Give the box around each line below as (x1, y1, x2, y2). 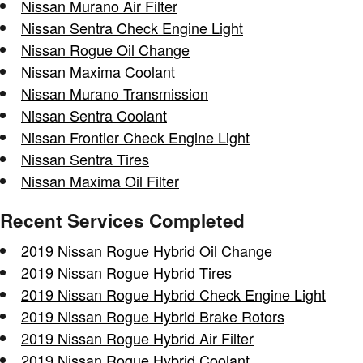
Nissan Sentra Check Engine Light (21, 16, 243, 38)
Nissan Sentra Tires (21, 147, 149, 169)
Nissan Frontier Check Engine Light (21, 126, 250, 147)
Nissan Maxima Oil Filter (21, 169, 179, 191)
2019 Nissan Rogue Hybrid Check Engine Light (21, 284, 326, 305)
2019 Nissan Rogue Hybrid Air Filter (21, 327, 254, 348)
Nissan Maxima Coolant (21, 60, 175, 82)
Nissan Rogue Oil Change (21, 38, 190, 60)
